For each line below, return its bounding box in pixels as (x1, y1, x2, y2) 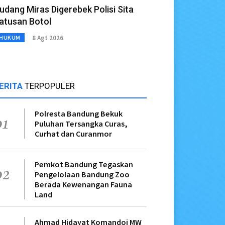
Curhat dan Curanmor (35, 129, 112, 139)
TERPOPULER (25, 81, 75, 91)
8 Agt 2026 (32, 33, 63, 42)
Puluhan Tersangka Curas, (35, 119, 128, 129)
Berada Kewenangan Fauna (35, 179, 132, 190)
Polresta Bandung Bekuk (35, 108, 123, 119)
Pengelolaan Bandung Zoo (35, 169, 130, 180)
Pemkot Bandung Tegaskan (35, 159, 133, 170)
